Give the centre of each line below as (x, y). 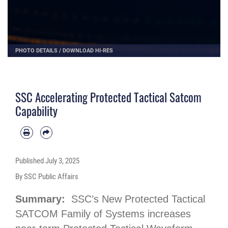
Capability (36, 111)
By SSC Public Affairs (47, 176)
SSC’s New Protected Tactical (138, 199)
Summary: (43, 199)
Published (30, 161)
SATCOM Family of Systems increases (103, 214)
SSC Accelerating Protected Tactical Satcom (108, 97)
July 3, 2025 (62, 161)
